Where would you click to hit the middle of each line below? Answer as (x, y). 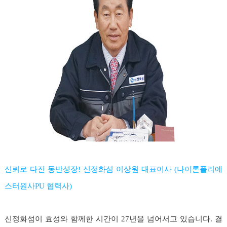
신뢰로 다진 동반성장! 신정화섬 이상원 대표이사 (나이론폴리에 (113, 169)
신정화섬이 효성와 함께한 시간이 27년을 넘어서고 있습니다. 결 (113, 219)
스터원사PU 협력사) (38, 186)
